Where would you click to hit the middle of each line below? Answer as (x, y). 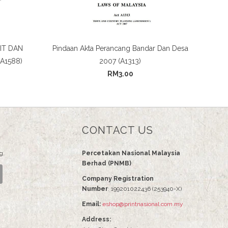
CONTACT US (118, 131)
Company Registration (118, 179)
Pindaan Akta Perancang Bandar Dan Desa (120, 49)
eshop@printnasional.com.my (143, 204)
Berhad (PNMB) (107, 164)
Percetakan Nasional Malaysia (131, 153)
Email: (91, 204)
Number (95, 189)
